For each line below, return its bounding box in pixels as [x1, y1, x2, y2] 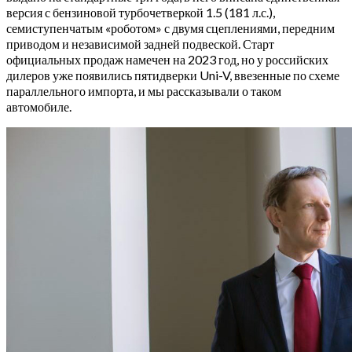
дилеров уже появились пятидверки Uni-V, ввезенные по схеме [6, 68, 339, 83]
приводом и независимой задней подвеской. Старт [6, 36, 274, 52]
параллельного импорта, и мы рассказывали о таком [6, 83, 281, 99]
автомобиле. [6, 99, 71, 115]
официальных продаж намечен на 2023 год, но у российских [6, 52, 328, 68]
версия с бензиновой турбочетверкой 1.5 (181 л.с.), [6, 5, 275, 20]
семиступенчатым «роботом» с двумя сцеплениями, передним [6, 20, 335, 36]
